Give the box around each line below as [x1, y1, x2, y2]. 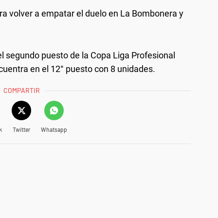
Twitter [12, 126, 30, 133]
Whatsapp [40, 126, 67, 133]
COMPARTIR [3, 86, 40, 94]
